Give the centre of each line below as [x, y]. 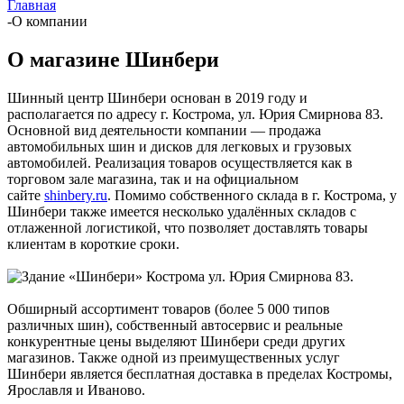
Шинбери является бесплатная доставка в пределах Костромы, [200, 373]
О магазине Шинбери [113, 59]
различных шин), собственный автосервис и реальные [175, 325]
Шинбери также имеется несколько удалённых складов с [182, 211]
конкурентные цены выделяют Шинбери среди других [176, 341]
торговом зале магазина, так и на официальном [153, 179]
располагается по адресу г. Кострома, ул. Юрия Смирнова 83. [195, 114]
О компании [50, 21]
